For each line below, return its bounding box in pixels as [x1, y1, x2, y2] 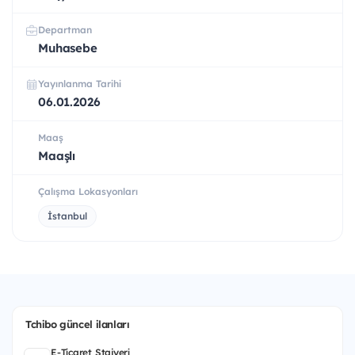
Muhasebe [38, 40, 97, 56]
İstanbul [48, 210, 87, 223]
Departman [38, 24, 92, 36]
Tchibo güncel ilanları [25, 318, 130, 331]
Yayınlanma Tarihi [38, 78, 121, 90]
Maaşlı [38, 148, 76, 164]
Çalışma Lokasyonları [38, 185, 138, 198]
